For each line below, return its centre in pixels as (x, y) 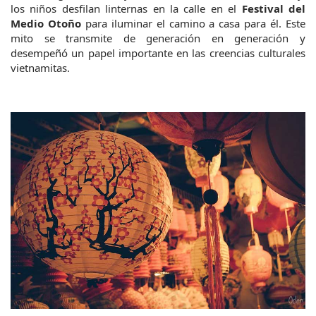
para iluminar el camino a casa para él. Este (193, 24)
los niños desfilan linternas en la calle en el (124, 9)
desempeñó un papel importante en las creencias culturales (158, 53)
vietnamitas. (40, 68)
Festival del (271, 9)
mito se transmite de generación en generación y (158, 38)
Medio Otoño (46, 24)
